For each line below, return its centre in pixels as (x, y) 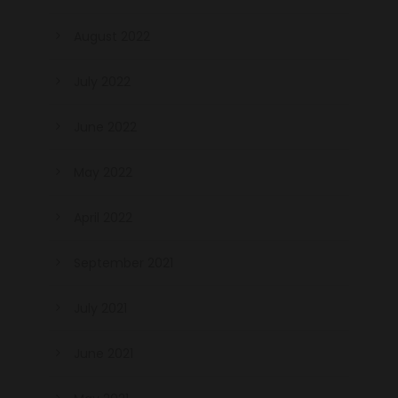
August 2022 (112, 37)
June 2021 (103, 354)
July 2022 (102, 82)
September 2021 (123, 263)
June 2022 (105, 127)
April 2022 (103, 218)
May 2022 (103, 173)
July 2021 (100, 309)
